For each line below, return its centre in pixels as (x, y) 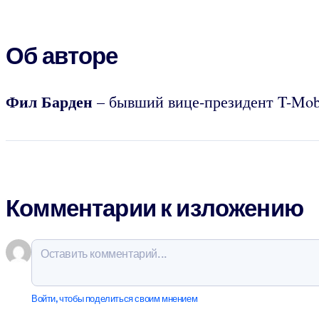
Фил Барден (49, 101)
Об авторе (62, 56)
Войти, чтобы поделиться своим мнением (115, 299)
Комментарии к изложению (155, 208)
